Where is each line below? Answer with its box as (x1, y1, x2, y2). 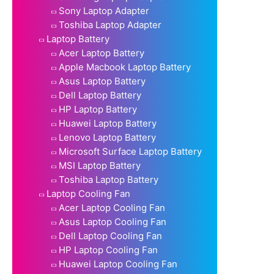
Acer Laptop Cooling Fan (59, 201, 165, 213)
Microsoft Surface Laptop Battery (59, 145, 202, 157)
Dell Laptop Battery (59, 89, 141, 101)
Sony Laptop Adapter (59, 4, 149, 17)
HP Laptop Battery (59, 103, 137, 115)
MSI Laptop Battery (59, 159, 141, 171)
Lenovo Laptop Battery (59, 131, 156, 143)
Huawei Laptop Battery (59, 117, 157, 129)
